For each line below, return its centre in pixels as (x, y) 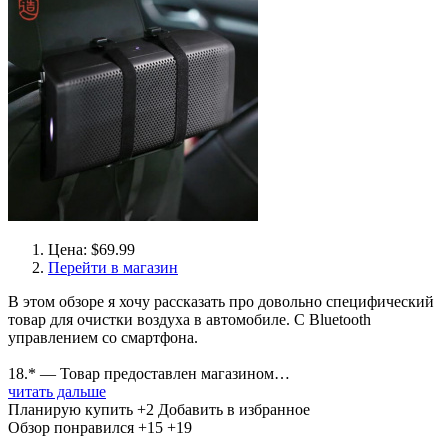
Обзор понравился (71, 427)
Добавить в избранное (234, 409)
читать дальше (57, 391)
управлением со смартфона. (103, 337)
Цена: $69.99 (91, 249)
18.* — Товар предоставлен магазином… (149, 373)
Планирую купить (70, 409)
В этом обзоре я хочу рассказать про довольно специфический (221, 301)
